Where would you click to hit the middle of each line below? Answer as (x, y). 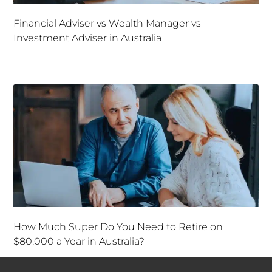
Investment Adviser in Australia (88, 38)
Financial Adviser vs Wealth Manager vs (107, 24)
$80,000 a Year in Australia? (79, 242)
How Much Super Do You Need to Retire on (118, 227)
